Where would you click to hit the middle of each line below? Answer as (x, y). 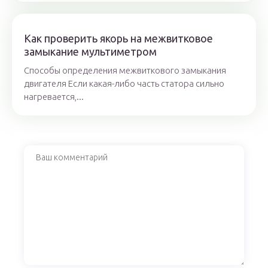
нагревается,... (54, 97)
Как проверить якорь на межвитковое (118, 39)
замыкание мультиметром (90, 52)
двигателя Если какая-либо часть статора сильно (124, 84)
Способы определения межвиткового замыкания (125, 71)
